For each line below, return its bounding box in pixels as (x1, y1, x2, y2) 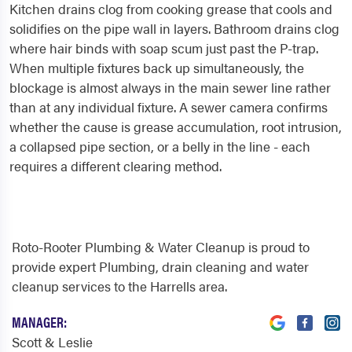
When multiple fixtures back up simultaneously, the (9, 58, 304, 78)
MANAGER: (12, 312, 67, 332)
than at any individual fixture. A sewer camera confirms (9, 97, 328, 117)
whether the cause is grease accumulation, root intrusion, (9, 117, 342, 137)
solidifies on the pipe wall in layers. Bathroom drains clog (9, 19, 339, 38)
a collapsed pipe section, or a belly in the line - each (9, 137, 310, 156)
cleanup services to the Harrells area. (12, 277, 227, 296)
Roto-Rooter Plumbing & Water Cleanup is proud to (12, 237, 310, 257)
